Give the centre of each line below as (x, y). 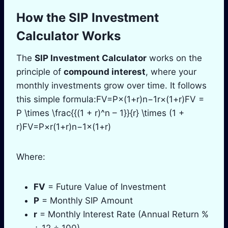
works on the (174, 58)
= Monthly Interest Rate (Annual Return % (123, 214)
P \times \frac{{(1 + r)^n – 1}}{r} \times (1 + (100, 113)
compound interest (105, 72)
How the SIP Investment (88, 17)
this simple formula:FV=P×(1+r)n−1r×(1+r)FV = (110, 99)
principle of (40, 72)
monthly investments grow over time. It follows (111, 85)
